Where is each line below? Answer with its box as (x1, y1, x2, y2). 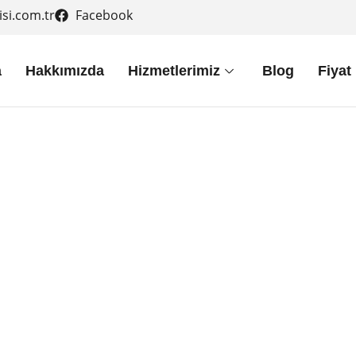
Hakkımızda (25, 62, 104, 79)
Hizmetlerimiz (127, 62, 220, 79)
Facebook (75, 6, 133, 24)
